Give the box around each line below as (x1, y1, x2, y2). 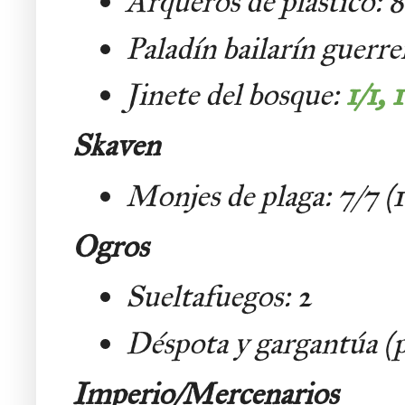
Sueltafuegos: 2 (126, 278, 312, 316)
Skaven (72, 126, 160, 164)
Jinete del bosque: (126, 76, 345, 114)
